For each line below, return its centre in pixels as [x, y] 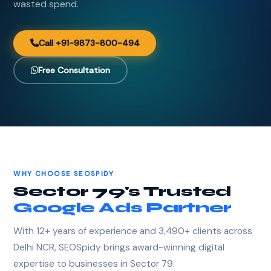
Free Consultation [74, 70]
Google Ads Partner [122, 208]
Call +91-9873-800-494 [89, 43]
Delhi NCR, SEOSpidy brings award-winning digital [119, 248]
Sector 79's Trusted [122, 192]
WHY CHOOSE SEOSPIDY [64, 173]
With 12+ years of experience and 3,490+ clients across [133, 231]
